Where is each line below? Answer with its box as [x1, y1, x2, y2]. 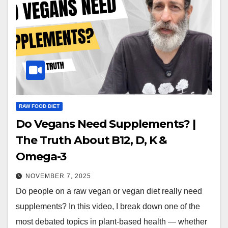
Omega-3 [16, 149, 67, 163]
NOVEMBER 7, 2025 [25, 172, 91, 180]
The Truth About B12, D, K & [16, 133, 167, 147]
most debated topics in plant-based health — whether [16, 217, 207, 226]
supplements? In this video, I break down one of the [16, 202, 200, 211]
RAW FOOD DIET [19, 103, 60, 109]
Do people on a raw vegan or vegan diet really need [16, 186, 202, 195]
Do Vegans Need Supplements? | [16, 117, 196, 131]
